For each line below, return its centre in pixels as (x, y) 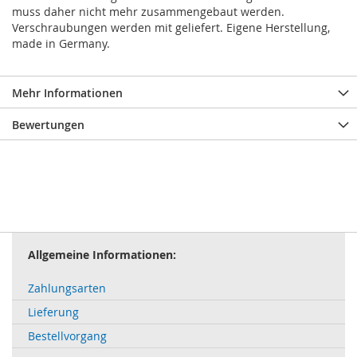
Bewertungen (48, 125)
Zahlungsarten (67, 288)
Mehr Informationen (67, 93)
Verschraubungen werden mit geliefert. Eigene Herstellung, (171, 28)
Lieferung (53, 312)
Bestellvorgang (67, 336)
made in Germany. (61, 44)
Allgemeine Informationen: (102, 255)
